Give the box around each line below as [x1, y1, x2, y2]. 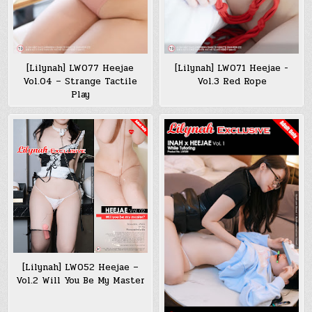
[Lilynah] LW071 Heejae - [175, 61, 288, 76]
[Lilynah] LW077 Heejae [26, 61, 134, 76]
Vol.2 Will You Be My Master [15, 274, 145, 288]
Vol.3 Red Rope [196, 75, 267, 89]
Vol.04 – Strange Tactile [23, 75, 138, 89]
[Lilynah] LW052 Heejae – [22, 260, 139, 275]
